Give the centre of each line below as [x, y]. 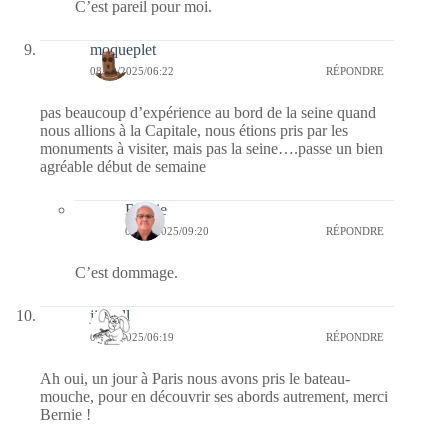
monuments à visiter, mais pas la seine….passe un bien [211, 148]
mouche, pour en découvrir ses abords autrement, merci [214, 396]
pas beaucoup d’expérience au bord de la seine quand [208, 112]
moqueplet [123, 49]
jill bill [110, 315]
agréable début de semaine [123, 166]
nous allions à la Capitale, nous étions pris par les [194, 130]
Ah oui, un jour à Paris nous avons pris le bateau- [195, 378]
